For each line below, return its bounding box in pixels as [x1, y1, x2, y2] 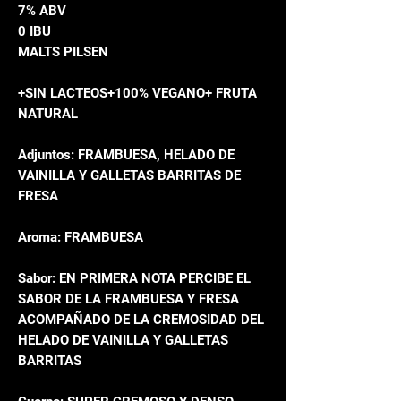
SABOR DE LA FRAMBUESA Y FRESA [18, 291, 239, 308]
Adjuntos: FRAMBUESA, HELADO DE [18, 147, 235, 164]
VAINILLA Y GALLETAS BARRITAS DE [18, 167, 241, 184]
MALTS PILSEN [18, 44, 108, 61]
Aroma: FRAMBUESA [18, 229, 143, 246]
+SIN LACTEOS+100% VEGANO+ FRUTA [18, 85, 257, 102]
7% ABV [18, 3, 66, 20]
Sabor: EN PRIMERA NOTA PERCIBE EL [18, 270, 251, 287]
